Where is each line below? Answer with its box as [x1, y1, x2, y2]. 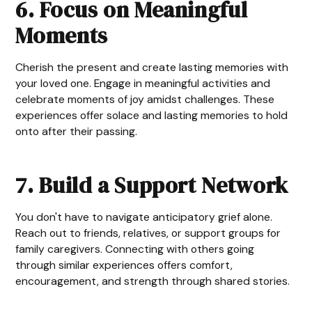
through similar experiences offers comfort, [15, 258, 233, 273]
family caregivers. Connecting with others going [15, 242, 255, 257]
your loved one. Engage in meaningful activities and [15, 76, 271, 91]
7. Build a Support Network [15, 169, 288, 201]
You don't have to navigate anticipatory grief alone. [15, 210, 273, 225]
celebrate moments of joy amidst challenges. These [15, 92, 275, 107]
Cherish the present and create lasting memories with [15, 60, 289, 75]
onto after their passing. [15, 124, 138, 139]
